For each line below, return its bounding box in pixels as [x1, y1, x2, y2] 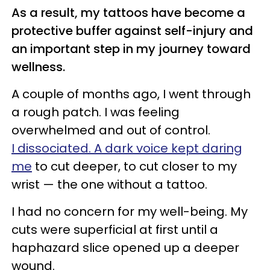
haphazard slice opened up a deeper [11, 239, 239, 256]
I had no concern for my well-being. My [11, 202, 248, 220]
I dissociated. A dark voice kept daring [11, 139, 242, 157]
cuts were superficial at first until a [11, 221, 218, 238]
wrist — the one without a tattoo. [11, 175, 207, 193]
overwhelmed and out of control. [11, 121, 210, 139]
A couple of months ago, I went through [11, 85, 251, 102]
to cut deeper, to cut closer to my [32, 157, 237, 175]
